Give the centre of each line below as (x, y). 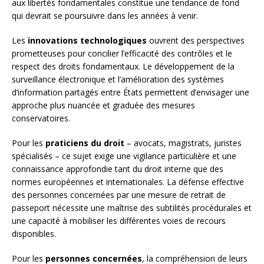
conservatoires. (41, 118)
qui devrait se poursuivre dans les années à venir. (105, 15)
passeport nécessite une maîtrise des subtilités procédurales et (132, 207)
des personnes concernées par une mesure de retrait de (119, 194)
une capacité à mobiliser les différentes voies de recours (119, 220)
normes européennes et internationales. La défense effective (128, 181)
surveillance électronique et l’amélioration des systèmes (118, 79)
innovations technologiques (87, 40)
